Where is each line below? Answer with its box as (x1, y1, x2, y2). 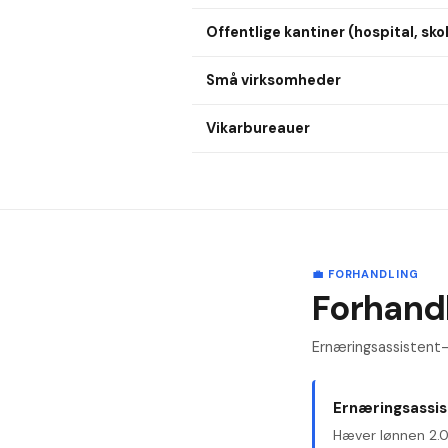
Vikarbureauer (205, 118, 310, 139)
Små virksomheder (205, 70, 341, 91)
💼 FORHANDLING (312, 267, 419, 282)
